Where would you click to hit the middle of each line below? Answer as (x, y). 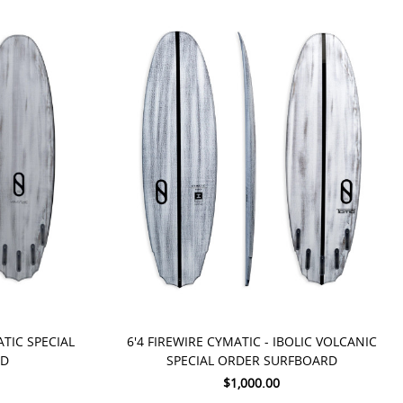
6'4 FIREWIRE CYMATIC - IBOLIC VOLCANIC (251, 341)
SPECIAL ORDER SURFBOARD (251, 360)
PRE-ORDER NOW (181, 304)
